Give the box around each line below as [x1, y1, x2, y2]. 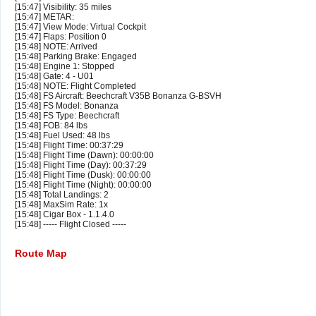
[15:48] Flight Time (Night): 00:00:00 [15, 180, 152, 190]
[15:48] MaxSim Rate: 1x [15, 200, 108, 210]
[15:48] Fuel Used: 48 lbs [15, 130, 110, 141]
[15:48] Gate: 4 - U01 [15, 71, 94, 82]
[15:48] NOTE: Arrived [15, 42, 97, 52]
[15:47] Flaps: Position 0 [15, 32, 107, 42]
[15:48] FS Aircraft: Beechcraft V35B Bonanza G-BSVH [15, 91, 221, 102]
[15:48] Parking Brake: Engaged [15, 51, 137, 62]
